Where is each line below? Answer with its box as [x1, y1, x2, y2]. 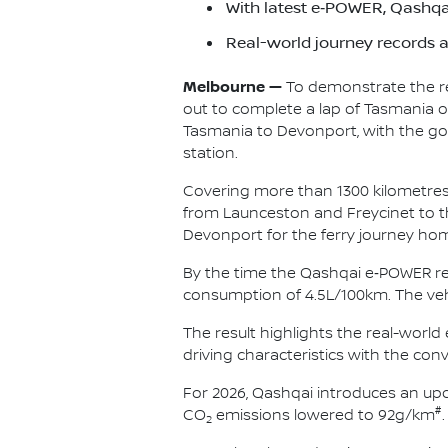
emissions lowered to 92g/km [212, 407, 435, 425]
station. [183, 145, 238, 163]
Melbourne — [183, 78, 282, 96]
